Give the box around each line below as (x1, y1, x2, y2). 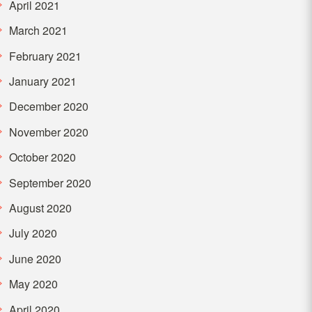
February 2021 (8, 47, 81, 64)
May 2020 (8, 276, 58, 292)
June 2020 (8, 250, 61, 267)
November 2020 (8, 123, 88, 140)
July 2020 (8, 225, 57, 242)
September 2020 (8, 174, 91, 191)
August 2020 (8, 200, 72, 217)
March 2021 (8, 22, 68, 39)
